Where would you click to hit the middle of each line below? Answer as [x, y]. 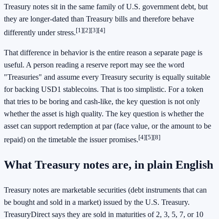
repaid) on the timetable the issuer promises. [71, 140]
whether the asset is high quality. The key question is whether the [104, 114]
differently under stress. [40, 33]
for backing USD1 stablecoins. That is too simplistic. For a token [104, 89]
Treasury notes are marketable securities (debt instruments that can [105, 190]
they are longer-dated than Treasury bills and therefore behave [99, 19]
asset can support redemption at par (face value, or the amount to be [108, 126]
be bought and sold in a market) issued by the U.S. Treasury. [97, 202]
